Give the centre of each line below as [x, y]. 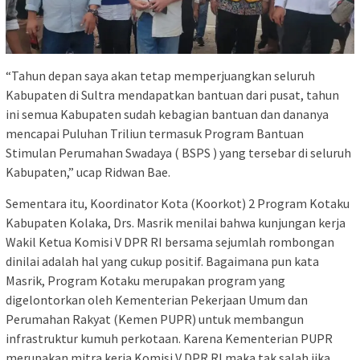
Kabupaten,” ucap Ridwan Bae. [88, 172]
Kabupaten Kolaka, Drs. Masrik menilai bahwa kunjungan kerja [176, 222]
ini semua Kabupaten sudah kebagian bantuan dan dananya [167, 114]
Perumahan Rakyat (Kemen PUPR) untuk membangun [155, 319]
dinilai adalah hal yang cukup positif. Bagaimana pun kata [162, 261]
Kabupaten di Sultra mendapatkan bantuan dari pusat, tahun [172, 94]
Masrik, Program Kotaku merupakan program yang [145, 280]
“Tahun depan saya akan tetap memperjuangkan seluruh [160, 75]
